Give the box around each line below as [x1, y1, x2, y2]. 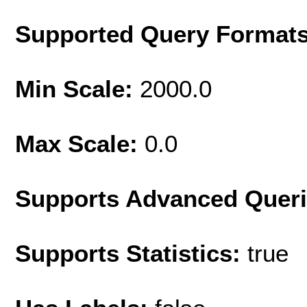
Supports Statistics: [15, 239, 247, 267]
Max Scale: [15, 130, 145, 157]
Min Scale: [15, 75, 140, 102]
